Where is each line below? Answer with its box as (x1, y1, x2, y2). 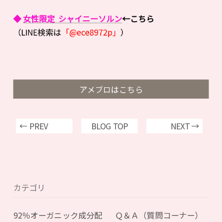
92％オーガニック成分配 (13, 209, 103, 221)
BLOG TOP (91, 120, 128, 132)
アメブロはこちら (79, 83, 143, 95)
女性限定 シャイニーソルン (23, 12, 122, 25)
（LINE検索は (13, 26, 62, 38)
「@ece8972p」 (61, 26, 121, 38)
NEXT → (170, 120, 200, 132)
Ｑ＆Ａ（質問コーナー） (115, 209, 203, 221)
